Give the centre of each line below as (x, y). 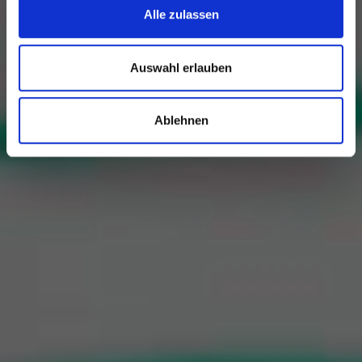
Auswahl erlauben (181, 67)
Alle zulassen (181, 15)
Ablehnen (181, 120)
